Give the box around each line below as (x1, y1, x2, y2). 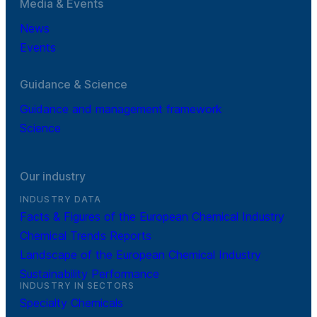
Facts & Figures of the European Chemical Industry (20, 209, 284, 224)
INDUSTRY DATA (20, 193, 102, 204)
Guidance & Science (20, 76, 127, 91)
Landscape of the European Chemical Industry (20, 247, 261, 262)
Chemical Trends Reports (20, 228, 151, 243)
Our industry (20, 168, 86, 183)
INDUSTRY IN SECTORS (20, 279, 134, 291)
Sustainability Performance (20, 266, 159, 281)
